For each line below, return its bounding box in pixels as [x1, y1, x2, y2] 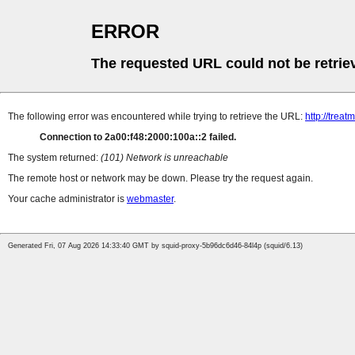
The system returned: [8, 152, 101, 164]
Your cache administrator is [8, 193, 127, 205]
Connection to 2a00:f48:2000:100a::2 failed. [40, 132, 236, 143]
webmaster [127, 193, 174, 205]
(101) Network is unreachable [101, 152, 228, 164]
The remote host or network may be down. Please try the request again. [8, 173, 313, 185]
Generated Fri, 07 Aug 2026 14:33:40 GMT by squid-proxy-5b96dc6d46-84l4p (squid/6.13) [8, 242, 303, 250]
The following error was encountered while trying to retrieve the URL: [8, 111, 305, 123]
